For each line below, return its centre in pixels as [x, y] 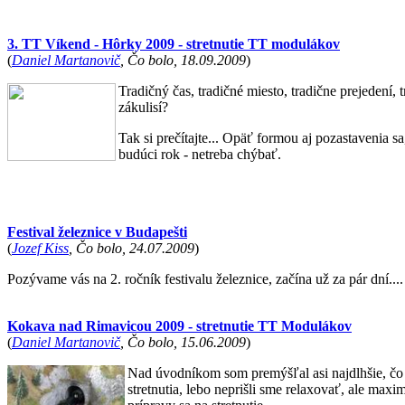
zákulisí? [143, 107]
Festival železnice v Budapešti [97, 232]
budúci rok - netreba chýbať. [200, 154]
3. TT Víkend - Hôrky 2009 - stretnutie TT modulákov [174, 44]
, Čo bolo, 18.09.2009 [183, 60]
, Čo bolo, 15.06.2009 [183, 342]
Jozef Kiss [40, 248]
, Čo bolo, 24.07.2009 [132, 248]
